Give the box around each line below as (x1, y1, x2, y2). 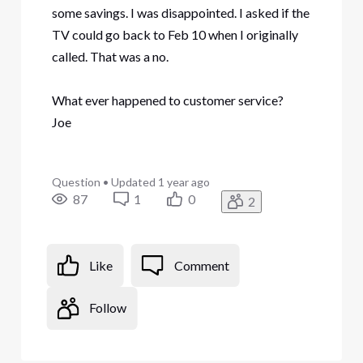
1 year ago (157, 174, 210, 189)
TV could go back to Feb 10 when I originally (51, 26, 298, 42)
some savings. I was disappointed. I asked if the (51, 4, 310, 20)
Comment (173, 257, 229, 273)
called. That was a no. (51, 48, 169, 64)
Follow (89, 300, 127, 316)
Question (51, 174, 100, 189)
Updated (110, 174, 156, 189)
